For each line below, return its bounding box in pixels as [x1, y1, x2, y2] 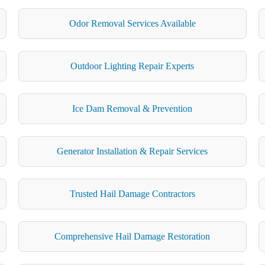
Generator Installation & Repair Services [57, 146, 208, 156]
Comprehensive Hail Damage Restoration [54, 231, 211, 241]
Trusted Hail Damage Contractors [69, 188, 195, 199]
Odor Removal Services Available [69, 18, 196, 28]
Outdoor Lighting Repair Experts [70, 60, 195, 71]
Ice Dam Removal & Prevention [72, 103, 193, 114]
